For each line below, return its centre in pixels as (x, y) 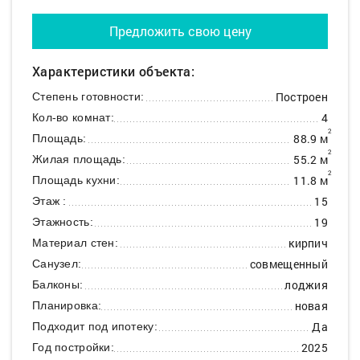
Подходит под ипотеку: (95, 327)
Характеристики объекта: (114, 72)
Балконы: (58, 285)
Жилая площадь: (79, 160)
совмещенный (288, 264)
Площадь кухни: (76, 180)
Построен (301, 97)
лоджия (306, 285)
